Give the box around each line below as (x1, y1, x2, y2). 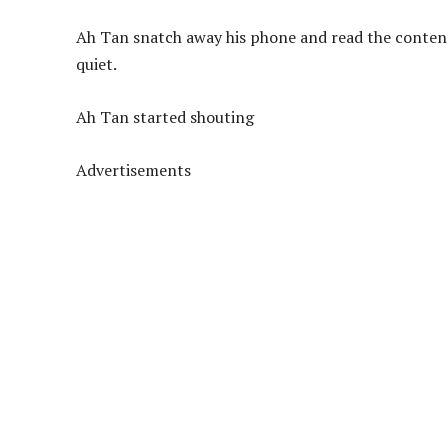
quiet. (76, 53, 117, 76)
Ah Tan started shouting (76, 106, 254, 129)
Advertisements (76, 159, 191, 182)
